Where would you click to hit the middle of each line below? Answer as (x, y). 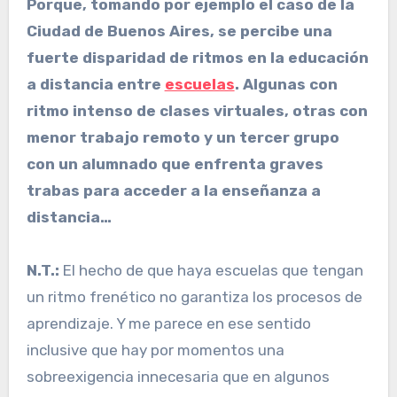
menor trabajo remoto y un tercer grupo (183, 138)
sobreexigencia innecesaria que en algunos (178, 377)
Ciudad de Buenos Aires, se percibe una (179, 31)
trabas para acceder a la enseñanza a (173, 191)
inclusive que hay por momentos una (155, 350)
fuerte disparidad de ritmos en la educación (197, 58)
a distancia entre (95, 85)
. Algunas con (286, 85)
